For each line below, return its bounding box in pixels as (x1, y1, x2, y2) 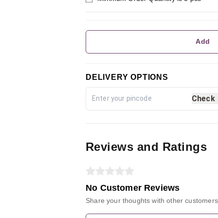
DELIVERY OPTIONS (86, 73, 168, 81)
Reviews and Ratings (86, 140, 207, 153)
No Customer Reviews (86, 182, 180, 193)
